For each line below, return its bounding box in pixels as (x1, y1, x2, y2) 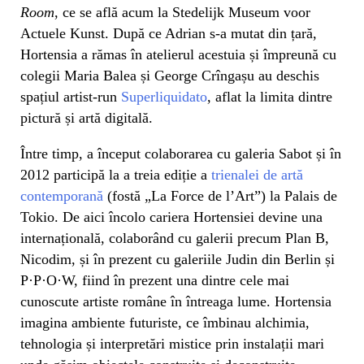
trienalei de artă (211, 166, 303, 183)
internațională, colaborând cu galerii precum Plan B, (20, 229, 329, 246)
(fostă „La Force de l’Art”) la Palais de (103, 187, 337, 204)
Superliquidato (121, 88, 207, 105)
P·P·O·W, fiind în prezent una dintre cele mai (20, 271, 289, 288)
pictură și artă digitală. (20, 109, 153, 126)
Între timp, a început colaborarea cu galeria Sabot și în (20, 145, 341, 162)
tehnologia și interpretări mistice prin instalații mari (20, 335, 324, 352)
